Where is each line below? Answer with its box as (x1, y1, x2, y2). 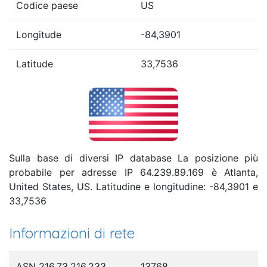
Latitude (16, 57, 53, 70)
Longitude (16, 28, 61, 41)
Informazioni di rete (9, 223, 135, 242)
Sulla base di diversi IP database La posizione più (9, 151, 258, 164)
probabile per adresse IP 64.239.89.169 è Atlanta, (9, 166, 258, 178)
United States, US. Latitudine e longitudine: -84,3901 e (9, 180, 258, 193)
